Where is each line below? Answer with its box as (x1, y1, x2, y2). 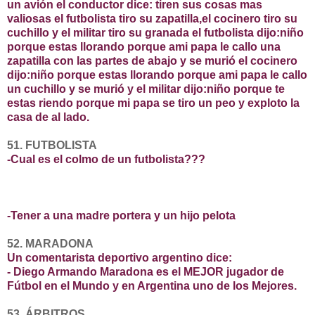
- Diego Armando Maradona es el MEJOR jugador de (7, 266, 284, 278)
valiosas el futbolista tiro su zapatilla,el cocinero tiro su (7, 13, 297, 25)
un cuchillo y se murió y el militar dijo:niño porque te (7, 83, 285, 96)
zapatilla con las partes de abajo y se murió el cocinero (7, 55, 297, 67)
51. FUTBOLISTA (7, 139, 97, 152)
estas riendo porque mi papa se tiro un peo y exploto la (7, 97, 300, 110)
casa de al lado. (7, 111, 89, 124)
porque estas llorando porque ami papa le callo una (7, 41, 281, 53)
